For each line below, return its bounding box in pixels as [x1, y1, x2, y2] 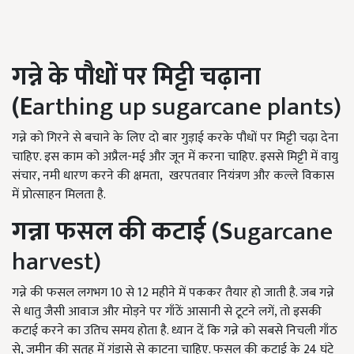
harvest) [12, 241, 101, 284]
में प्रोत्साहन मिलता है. [12, 184, 106, 206]
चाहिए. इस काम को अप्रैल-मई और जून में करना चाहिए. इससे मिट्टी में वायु [12, 146, 338, 168]
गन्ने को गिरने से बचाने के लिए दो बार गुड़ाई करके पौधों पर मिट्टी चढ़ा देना [12, 127, 338, 149]
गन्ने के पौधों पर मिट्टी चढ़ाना [12, 56, 261, 99]
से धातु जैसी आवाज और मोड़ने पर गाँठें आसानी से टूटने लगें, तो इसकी [12, 301, 322, 323]
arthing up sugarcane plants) [32, 86, 341, 129]
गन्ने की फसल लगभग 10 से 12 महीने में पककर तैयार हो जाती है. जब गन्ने [12, 282, 334, 304]
